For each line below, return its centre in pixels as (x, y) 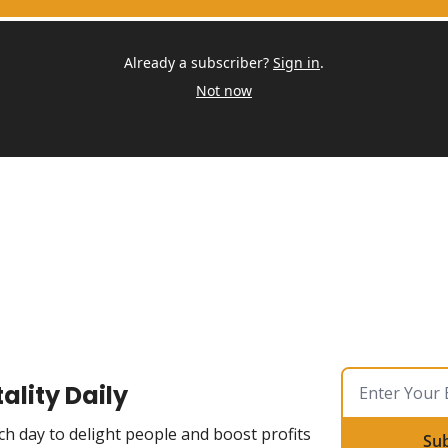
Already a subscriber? (196, 62)
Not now (224, 90)
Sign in (296, 62)
